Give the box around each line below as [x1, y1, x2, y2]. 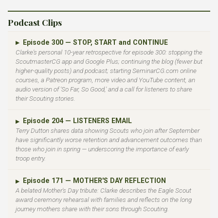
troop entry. [16, 154, 46, 162]
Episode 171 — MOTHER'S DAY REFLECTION [21, 177, 166, 185]
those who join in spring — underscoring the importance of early [16, 145, 189, 153]
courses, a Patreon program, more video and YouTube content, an [16, 75, 195, 84]
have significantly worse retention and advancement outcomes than [16, 135, 202, 144]
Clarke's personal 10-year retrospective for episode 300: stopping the [16, 48, 202, 56]
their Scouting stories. [16, 94, 75, 102]
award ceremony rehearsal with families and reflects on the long [16, 196, 192, 204]
